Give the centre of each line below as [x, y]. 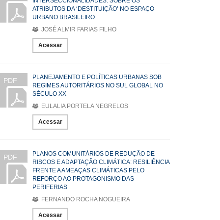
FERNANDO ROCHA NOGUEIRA [85, 199]
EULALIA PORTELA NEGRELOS [84, 106]
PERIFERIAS [50, 187]
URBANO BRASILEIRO [64, 17]
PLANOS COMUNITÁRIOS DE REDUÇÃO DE [94, 154]
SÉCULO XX [49, 94]
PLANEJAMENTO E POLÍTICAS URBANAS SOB [97, 77]
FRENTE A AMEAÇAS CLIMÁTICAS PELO [88, 170]
